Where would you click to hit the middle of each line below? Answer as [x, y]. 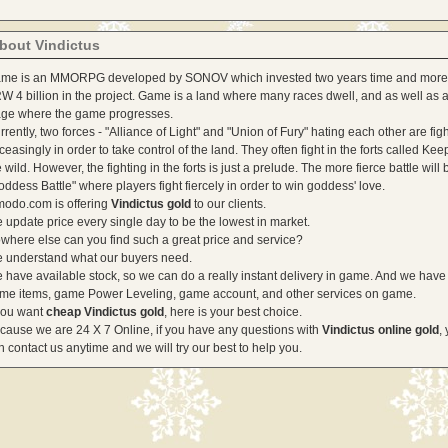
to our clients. [228, 204]
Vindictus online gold [380, 330]
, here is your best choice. [233, 312]
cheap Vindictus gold [105, 312]
